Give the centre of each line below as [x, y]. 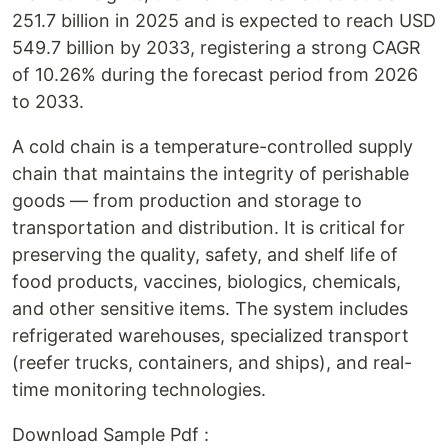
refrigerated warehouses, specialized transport [210, 335]
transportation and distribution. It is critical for [208, 227]
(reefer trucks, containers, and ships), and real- [212, 362]
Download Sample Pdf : [110, 434]
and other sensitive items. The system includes [210, 308]
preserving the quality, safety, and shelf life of [205, 254]
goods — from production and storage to [187, 200]
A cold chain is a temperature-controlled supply [212, 146]
